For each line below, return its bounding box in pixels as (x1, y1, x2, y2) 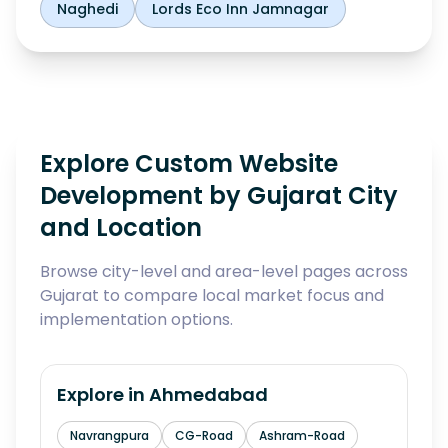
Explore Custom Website (40, 147, 338, 180)
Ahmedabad (149, 382, 268, 407)
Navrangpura (70, 427, 149, 444)
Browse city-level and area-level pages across (40, 260, 408, 283)
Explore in (57, 382, 149, 407)
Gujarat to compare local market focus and (40, 284, 384, 307)
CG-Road (175, 427, 233, 444)
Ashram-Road (259, 427, 345, 444)
